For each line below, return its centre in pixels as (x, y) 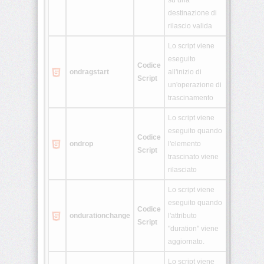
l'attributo (182, 216)
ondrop (81, 144)
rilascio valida (190, 26)
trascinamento (191, 98)
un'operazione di (195, 85)
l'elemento (184, 144)
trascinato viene (193, 157)
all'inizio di (185, 72)
